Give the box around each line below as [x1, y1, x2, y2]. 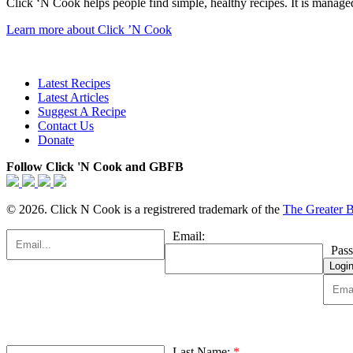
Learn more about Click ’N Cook [6, 23, 172, 37]
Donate [38, 133, 74, 147]
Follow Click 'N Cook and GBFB [6, 160, 184, 174]
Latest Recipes [38, 76, 110, 91]
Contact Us [38, 119, 94, 133]
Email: [173, 229, 205, 243]
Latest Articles [38, 91, 109, 105]
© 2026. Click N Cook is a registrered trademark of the [6, 203, 283, 217]
